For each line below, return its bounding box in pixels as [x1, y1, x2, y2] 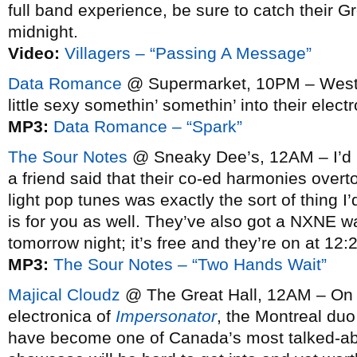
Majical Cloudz [8, 285, 120, 304]
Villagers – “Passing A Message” [65, 44, 312, 62]
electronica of [8, 307, 116, 325]
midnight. [8, 22, 78, 41]
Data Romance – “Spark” [53, 117, 242, 135]
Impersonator [116, 307, 217, 325]
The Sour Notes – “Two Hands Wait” [53, 255, 327, 273]
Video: [8, 44, 60, 62]
